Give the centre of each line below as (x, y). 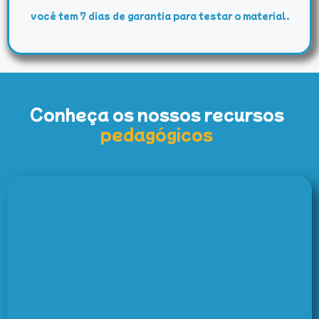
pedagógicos (157, 134)
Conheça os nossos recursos (157, 114)
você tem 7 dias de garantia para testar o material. (159, 15)
